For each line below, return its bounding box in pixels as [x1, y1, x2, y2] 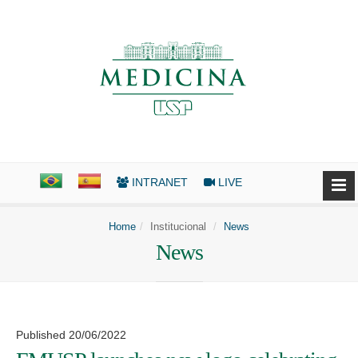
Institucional [150, 221, 206, 233]
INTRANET [129, 176, 188, 189]
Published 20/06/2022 [16, 328, 126, 341]
